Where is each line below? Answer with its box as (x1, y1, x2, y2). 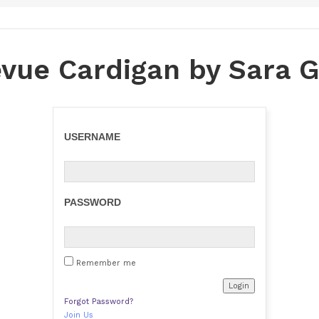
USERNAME (64, 130, 120, 142)
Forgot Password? (64, 296, 133, 306)
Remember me (73, 258, 136, 268)
